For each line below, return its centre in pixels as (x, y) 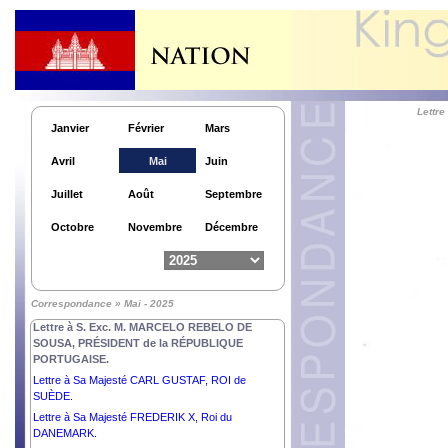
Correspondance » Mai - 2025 (102, 303)
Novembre (155, 227)
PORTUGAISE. (71, 359)
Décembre (231, 227)
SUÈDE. (53, 396)
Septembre (233, 194)
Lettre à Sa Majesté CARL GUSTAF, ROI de (139, 380)
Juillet (67, 194)
